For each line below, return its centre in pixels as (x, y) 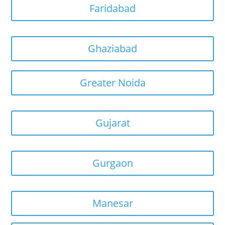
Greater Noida (113, 83)
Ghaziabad (113, 49)
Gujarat (113, 123)
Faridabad (113, 9)
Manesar (113, 203)
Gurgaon (113, 163)
